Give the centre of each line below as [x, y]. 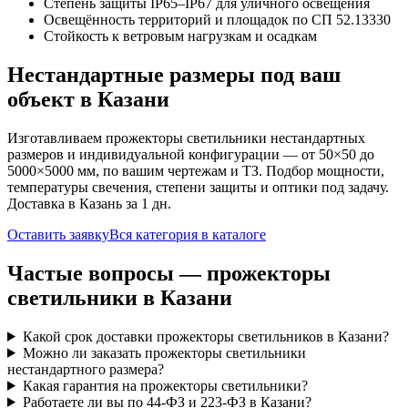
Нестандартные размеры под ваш [174, 75]
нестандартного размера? [86, 369]
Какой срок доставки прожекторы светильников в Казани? [205, 336]
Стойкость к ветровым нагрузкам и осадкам [180, 36]
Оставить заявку [58, 235]
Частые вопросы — [107, 273]
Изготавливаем [56, 138]
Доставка [36, 204]
